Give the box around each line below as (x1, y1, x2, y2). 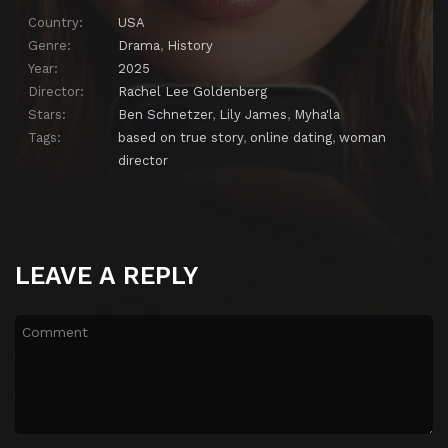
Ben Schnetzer (118, 107, 212, 123)
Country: (28, 15, 83, 31)
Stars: (28, 107, 66, 123)
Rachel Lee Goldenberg (118, 84, 267, 100)
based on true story (118, 130, 243, 146)
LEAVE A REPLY (15, 261, 198, 291)
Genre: (28, 38, 71, 54)
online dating (250, 130, 332, 146)
